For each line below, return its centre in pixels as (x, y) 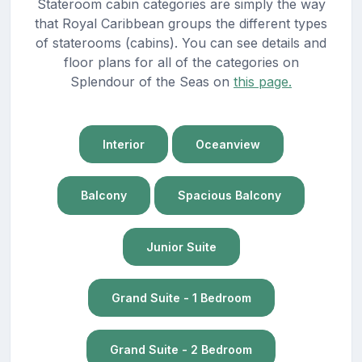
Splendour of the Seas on (152, 81)
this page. (263, 81)
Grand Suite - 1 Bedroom (181, 298)
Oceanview (227, 145)
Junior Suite (181, 246)
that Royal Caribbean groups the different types (181, 23)
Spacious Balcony (229, 196)
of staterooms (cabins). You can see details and (181, 42)
